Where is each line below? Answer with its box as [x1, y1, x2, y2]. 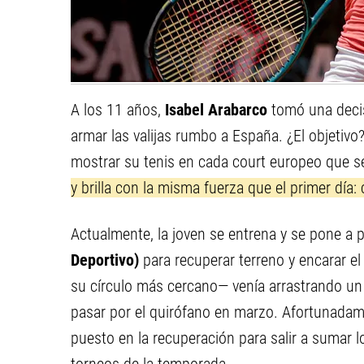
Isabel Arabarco [165, 100, 267, 119]
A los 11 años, [71, 100, 165, 119]
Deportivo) [71, 250, 139, 270]
